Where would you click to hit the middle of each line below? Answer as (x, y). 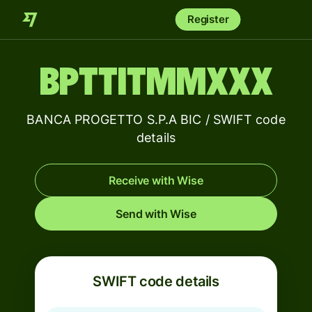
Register (208, 19)
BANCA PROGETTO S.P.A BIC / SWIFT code (156, 119)
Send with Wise (156, 214)
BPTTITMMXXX (156, 83)
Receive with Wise (156, 180)
